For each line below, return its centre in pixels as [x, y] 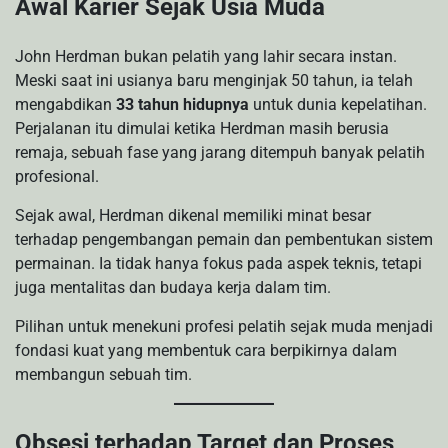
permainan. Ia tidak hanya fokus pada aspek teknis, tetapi [218, 264]
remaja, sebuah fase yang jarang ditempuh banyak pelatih [220, 153]
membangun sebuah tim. [103, 375]
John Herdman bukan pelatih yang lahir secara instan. [206, 57]
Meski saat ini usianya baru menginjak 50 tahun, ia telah [214, 81]
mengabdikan [65, 105]
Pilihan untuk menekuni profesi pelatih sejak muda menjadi [224, 327]
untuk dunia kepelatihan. [338, 105]
